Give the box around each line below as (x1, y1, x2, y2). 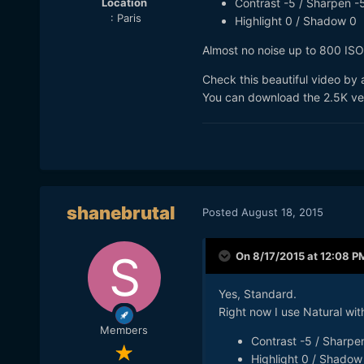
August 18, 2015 (240, 205, 323, 219)
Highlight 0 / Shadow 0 (234, 14, 357, 28)
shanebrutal (66, 202, 175, 224)
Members (100, 323, 149, 337)
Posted (201, 205, 241, 219)
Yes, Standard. (218, 287, 297, 301)
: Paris (106, 11, 141, 24)
